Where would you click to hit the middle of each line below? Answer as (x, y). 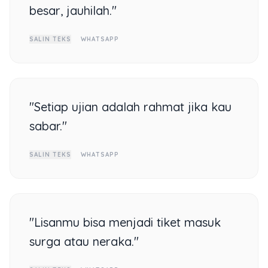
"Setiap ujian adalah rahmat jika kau (130, 107)
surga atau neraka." (84, 241)
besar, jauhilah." (73, 10)
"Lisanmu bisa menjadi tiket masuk (125, 222)
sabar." (48, 126)
